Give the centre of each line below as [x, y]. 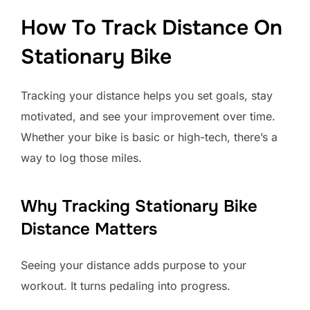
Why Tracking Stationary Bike [139, 207]
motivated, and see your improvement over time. [148, 117]
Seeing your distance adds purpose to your [134, 265]
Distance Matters [89, 229]
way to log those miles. [81, 158]
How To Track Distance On [152, 28]
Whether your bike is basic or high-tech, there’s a [149, 137]
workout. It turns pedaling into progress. [126, 286]
